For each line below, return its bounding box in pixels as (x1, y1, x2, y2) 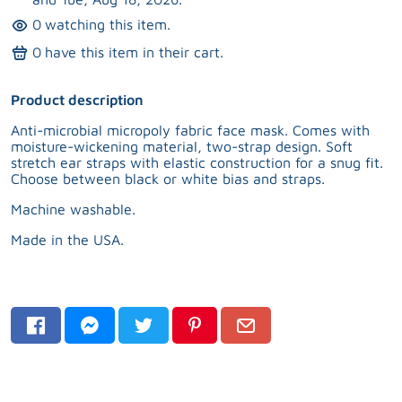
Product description (11, 91, 144, 108)
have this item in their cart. (45, 44, 223, 61)
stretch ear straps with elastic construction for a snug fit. (11, 153, 383, 170)
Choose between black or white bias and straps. (11, 170, 325, 187)
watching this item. (45, 16, 170, 33)
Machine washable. (11, 200, 135, 217)
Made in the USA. (11, 231, 124, 248)
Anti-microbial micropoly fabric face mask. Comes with (11, 121, 370, 138)
